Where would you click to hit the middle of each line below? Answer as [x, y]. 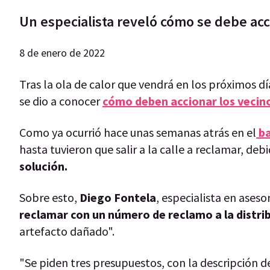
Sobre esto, [48, 197]
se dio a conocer [61, 101]
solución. [45, 166]
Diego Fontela [117, 197]
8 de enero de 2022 [62, 52]
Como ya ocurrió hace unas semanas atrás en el [138, 132]
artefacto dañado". [68, 231]
